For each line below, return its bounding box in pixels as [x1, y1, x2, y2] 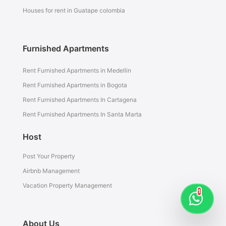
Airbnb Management [22, 167, 80, 175]
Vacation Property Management [22, 182, 112, 189]
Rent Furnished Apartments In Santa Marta [22, 110, 142, 118]
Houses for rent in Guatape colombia [22, 7, 125, 14]
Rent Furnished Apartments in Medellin [22, 67, 131, 74]
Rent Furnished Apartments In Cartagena [22, 96, 137, 103]
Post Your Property [22, 152, 75, 160]
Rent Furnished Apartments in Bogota [22, 81, 127, 89]
